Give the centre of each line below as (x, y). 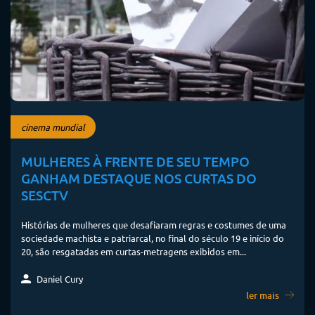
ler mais (264, 295)
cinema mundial (53, 127)
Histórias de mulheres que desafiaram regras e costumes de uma (154, 224)
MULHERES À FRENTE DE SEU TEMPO (135, 161)
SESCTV (45, 195)
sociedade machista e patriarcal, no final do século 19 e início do (153, 238)
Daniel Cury (59, 278)
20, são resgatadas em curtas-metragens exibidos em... (134, 251)
